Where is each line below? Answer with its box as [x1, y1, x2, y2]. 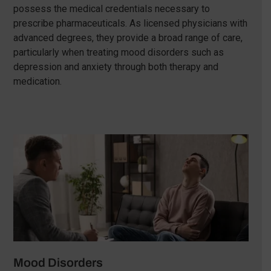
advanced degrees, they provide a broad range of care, [13, 32, 243, 44]
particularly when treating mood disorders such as [13, 47, 224, 59]
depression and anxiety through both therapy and [13, 61, 218, 73]
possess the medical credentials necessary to [13, 3, 210, 15]
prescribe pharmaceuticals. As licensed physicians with [13, 18, 247, 30]
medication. [13, 76, 62, 88]
